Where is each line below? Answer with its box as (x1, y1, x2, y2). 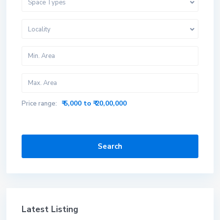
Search (98, 141, 122, 151)
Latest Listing (22, 204, 78, 215)
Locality (28, 25, 51, 34)
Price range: (22, 99, 57, 108)
